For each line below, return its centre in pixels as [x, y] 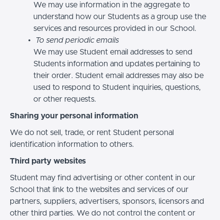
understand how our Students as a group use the [120, 16]
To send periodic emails [77, 40]
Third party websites [48, 161]
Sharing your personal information [74, 116]
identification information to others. [72, 144]
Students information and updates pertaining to [117, 64]
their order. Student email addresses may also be [119, 75]
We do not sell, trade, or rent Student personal [92, 132]
